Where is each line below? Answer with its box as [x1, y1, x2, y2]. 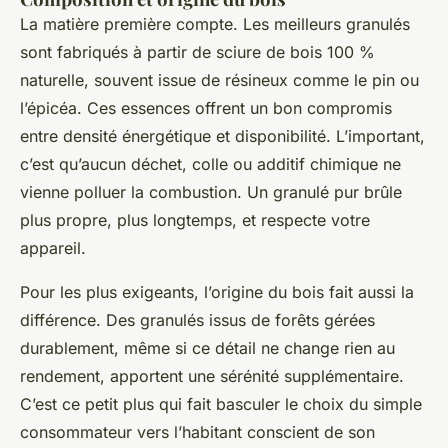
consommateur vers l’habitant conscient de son [20, 421, 375, 442]
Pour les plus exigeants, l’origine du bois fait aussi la [20, 281, 414, 302]
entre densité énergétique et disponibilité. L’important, [20, 125, 425, 146]
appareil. [20, 237, 86, 258]
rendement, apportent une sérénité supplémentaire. [20, 365, 404, 386]
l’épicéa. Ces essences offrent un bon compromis [20, 97, 392, 118]
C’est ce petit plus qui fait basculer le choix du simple [20, 393, 422, 414]
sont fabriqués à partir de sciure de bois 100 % [20, 41, 375, 62]
